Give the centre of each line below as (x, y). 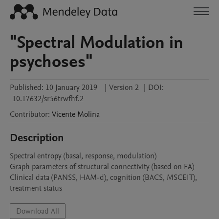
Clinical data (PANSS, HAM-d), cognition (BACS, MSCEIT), (103, 177)
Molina (88, 114)
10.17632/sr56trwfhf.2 (48, 99)
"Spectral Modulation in (97, 43)
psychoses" (51, 62)
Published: (27, 88)
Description (37, 138)
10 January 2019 (71, 88)
